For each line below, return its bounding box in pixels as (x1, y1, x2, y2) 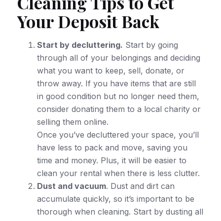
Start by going (123, 39, 178, 50)
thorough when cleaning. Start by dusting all (37, 206, 203, 217)
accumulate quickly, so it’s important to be (37, 193, 194, 204)
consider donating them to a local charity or (37, 104, 201, 114)
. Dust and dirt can (106, 181, 175, 191)
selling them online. (37, 116, 109, 127)
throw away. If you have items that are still (37, 78, 196, 88)
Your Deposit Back (17, 9, 159, 33)
